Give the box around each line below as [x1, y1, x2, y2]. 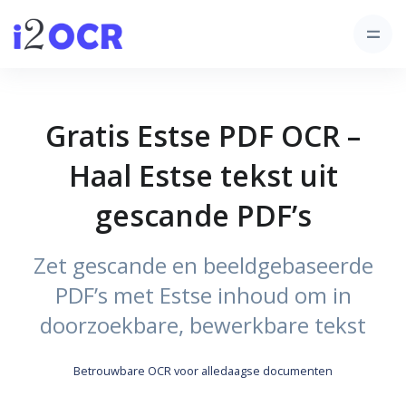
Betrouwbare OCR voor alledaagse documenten [73, 362, 333, 379]
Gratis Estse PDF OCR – [45, 116, 361, 155]
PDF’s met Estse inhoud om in [54, 280, 352, 310]
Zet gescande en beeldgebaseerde [33, 250, 373, 280]
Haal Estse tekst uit [68, 156, 338, 195]
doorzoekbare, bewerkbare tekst [40, 310, 366, 340]
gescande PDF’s [94, 196, 312, 235]
